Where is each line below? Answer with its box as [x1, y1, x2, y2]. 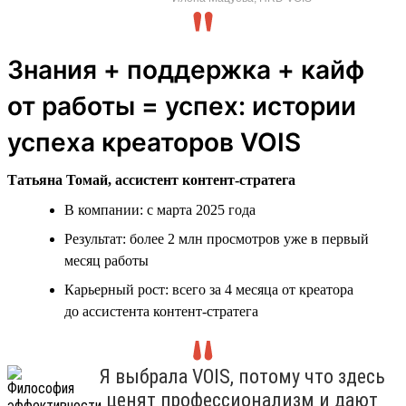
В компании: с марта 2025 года [64, 201, 256, 217]
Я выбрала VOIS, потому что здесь [98, 364, 385, 388]
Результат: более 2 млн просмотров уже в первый [64, 230, 369, 246]
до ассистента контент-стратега [64, 303, 258, 319]
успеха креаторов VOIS [7, 126, 301, 158]
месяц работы [64, 252, 149, 268]
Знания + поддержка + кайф [7, 53, 364, 85]
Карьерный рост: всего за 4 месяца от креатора [64, 281, 353, 297]
